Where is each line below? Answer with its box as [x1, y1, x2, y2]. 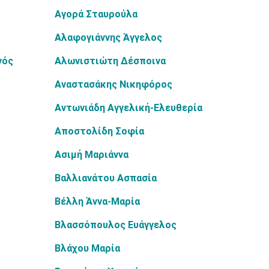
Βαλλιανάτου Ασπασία [55, 172, 157, 184]
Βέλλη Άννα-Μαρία [55, 196, 140, 207]
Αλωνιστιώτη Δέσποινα [55, 55, 166, 67]
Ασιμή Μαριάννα [55, 149, 128, 160]
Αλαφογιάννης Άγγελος [55, 32, 162, 43]
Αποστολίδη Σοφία [55, 125, 144, 137]
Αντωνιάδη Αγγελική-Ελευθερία [55, 102, 202, 113]
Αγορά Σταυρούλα [55, 8, 138, 20]
